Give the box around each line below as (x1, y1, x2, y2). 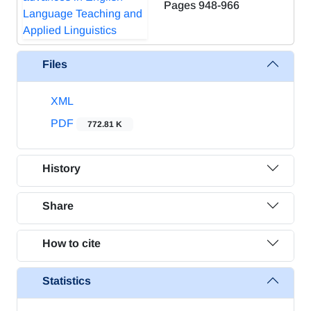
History (42, 162, 81, 174)
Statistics (42, 274, 91, 287)
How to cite (42, 237, 101, 249)
